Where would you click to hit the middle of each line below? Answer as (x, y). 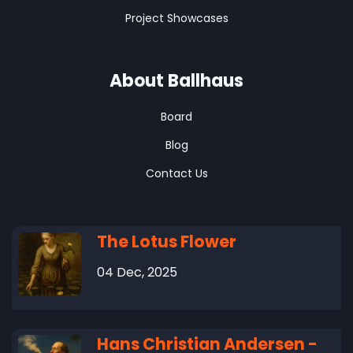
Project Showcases (176, 18)
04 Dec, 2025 (137, 272)
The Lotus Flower (167, 241)
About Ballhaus (176, 80)
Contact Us (176, 173)
